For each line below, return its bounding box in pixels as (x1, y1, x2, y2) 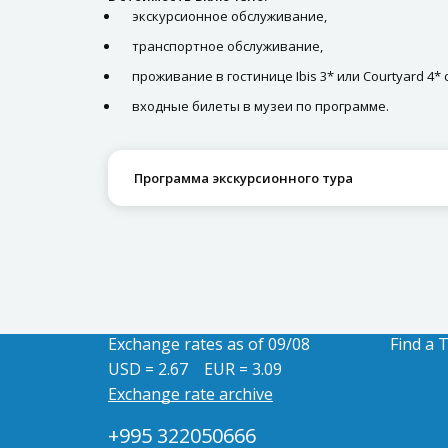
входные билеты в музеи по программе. (132, 97, 389, 115)
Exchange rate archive (108, 383, 273, 405)
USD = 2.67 (108, 358, 188, 380)
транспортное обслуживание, (132, 37, 323, 55)
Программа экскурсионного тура (134, 168, 353, 187)
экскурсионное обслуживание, (132, 7, 327, 25)
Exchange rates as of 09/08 (108, 333, 310, 355)
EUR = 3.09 (204, 358, 282, 380)
